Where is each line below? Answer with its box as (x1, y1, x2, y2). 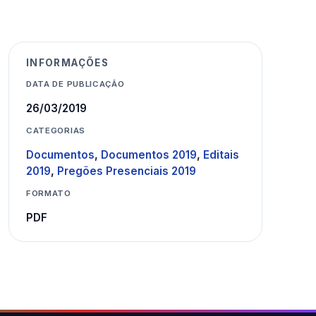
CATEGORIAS (26, 125, 85, 135)
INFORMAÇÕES (26, 56, 109, 68)
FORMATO (26, 188, 71, 198)
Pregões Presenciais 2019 (57, 164, 196, 178)
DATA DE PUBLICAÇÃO (26, 78, 125, 89)
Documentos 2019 (101, 147, 197, 162)
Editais (203, 147, 239, 162)
